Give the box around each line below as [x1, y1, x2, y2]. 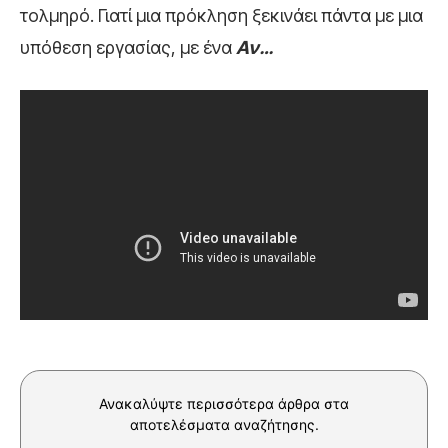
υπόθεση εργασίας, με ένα [20, 37, 236, 59]
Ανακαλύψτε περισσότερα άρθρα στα [99, 394, 349, 412]
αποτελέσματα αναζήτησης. [129, 415, 319, 433]
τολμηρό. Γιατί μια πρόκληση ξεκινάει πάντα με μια [20, 5, 423, 27]
